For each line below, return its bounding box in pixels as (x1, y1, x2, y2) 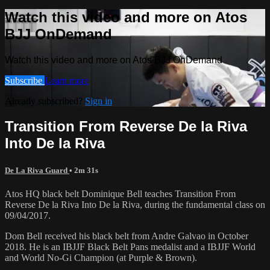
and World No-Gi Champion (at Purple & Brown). (5, 252, 197, 263)
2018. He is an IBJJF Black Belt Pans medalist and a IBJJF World (5, 241, 256, 252)
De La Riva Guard (5, 165, 69, 175)
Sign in (85, 95, 112, 106)
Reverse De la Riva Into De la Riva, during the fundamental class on (5, 199, 265, 210)
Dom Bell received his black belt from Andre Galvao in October (5, 230, 248, 241)
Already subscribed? (5, 95, 85, 106)
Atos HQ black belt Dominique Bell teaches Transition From (5, 188, 236, 199)
